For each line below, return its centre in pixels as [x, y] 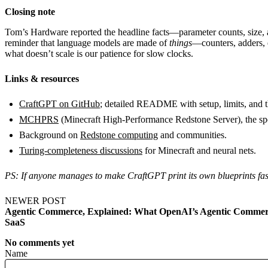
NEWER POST [35, 201]
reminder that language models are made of [87, 43]
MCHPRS [39, 120]
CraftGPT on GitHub [60, 104]
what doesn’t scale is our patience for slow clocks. [100, 54]
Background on [50, 135]
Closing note [30, 12]
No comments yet [39, 243]
